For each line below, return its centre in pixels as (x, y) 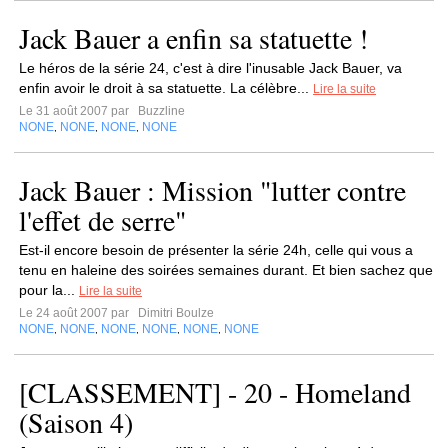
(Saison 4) (76, 422)
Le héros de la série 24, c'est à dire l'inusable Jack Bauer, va (210, 68)
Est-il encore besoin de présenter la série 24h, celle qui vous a (216, 250)
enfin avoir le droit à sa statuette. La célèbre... (166, 88)
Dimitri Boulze (174, 313)
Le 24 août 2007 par (77, 313)
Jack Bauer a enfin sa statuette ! (193, 38)
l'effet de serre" (102, 220)
